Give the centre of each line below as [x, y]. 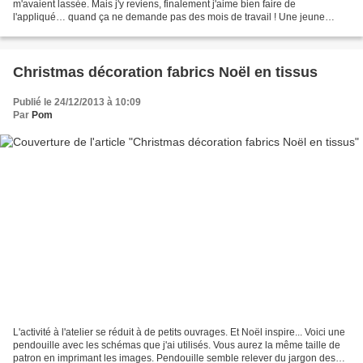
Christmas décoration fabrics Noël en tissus [165, 73]
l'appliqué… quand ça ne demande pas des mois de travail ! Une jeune [169, 17]
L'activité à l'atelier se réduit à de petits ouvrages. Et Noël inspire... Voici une [179, 332]
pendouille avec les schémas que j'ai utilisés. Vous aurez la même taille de [177, 345]
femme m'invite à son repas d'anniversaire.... [110, 30]
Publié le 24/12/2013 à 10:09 [77, 102]
